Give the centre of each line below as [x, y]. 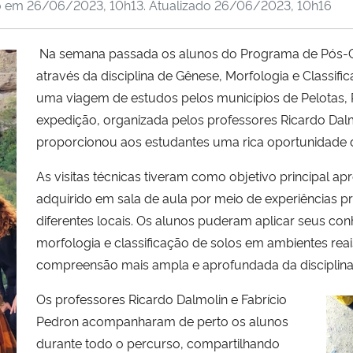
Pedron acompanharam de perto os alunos [162, 320]
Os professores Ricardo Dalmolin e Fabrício [162, 298]
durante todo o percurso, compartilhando [158, 342]
